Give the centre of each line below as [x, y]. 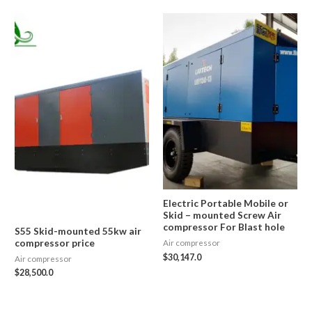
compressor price [55, 242]
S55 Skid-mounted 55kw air [78, 231]
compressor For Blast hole [224, 227]
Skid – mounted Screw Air [222, 215]
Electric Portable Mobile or [226, 203]
